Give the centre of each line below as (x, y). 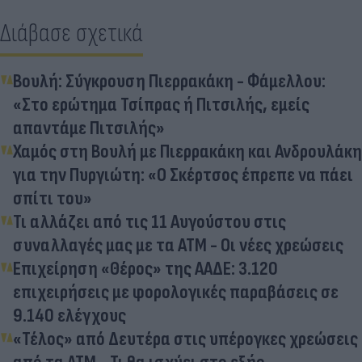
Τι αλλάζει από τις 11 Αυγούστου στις (149, 221)
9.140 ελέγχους (69, 315)
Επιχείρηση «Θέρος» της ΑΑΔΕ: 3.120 (145, 268)
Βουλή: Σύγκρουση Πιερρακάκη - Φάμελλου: (169, 81)
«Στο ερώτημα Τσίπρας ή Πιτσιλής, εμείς (161, 104)
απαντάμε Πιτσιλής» (89, 128)
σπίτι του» (53, 198)
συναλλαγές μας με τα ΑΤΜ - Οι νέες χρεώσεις (178, 245)
